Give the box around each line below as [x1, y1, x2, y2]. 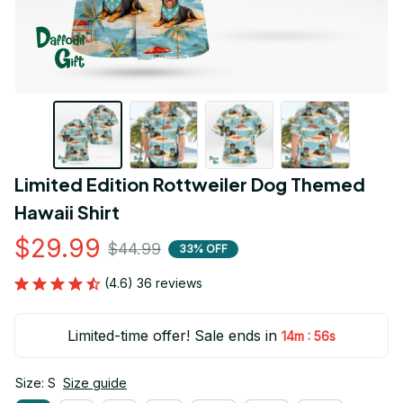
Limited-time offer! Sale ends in [67, 327, 278, 345]
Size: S [15, 375, 56, 391]
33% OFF [179, 241, 228, 255]
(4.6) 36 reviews [104, 275, 202, 291]
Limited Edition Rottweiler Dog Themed [14, 173, 365, 196]
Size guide [63, 375, 127, 391]
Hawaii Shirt [14, 201, 120, 224]
